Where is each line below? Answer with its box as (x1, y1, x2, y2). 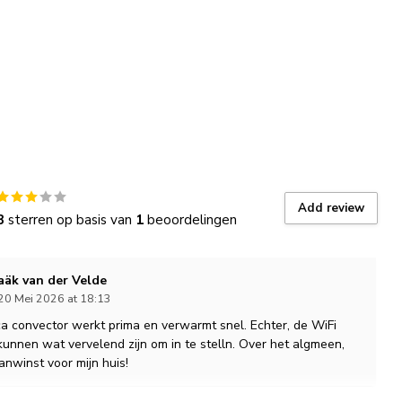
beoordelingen (144, 210, 237, 229)
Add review (298, 200, 364, 216)
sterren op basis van (4, 210, 135, 229)
